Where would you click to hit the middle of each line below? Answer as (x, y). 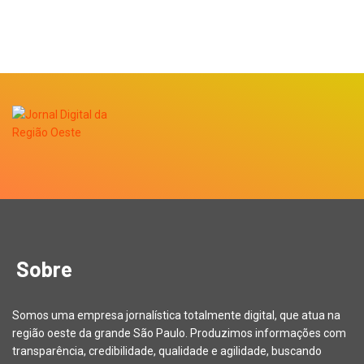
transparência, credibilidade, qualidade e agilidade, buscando (167, 351)
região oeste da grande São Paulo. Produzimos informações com (179, 333)
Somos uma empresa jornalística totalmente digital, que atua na (176, 315)
